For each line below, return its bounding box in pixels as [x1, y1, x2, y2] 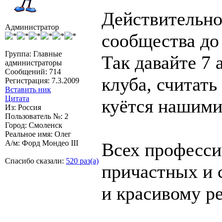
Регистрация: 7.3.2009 [5, 76, 79, 85]
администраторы [5, 58, 62, 67]
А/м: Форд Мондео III [5, 138, 78, 147]
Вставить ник [5, 85, 51, 94]
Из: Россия [5, 103, 41, 111]
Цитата [5, 94, 29, 103]
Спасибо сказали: [5, 156, 66, 165]
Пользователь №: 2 [5, 111, 68, 120]
